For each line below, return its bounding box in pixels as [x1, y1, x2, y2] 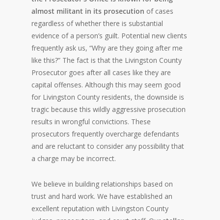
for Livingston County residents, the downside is [31, 92, 184, 102]
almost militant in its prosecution [31, 6, 144, 16]
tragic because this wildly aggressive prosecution [31, 105, 186, 114]
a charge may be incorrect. [31, 154, 116, 164]
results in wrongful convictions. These [31, 117, 151, 127]
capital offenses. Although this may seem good [31, 80, 181, 90]
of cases [144, 6, 173, 16]
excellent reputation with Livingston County [31, 204, 168, 214]
